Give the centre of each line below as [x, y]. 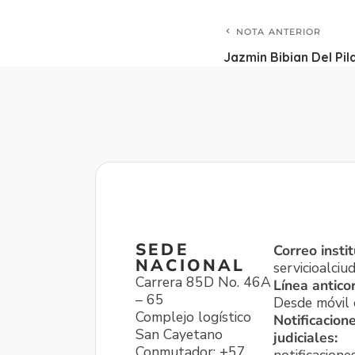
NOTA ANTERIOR [279, 32]
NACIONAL [191, 266]
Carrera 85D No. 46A [203, 282]
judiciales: [305, 338]
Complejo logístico [193, 317]
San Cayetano [179, 335]
